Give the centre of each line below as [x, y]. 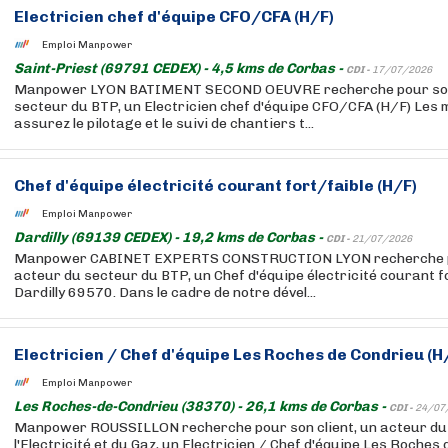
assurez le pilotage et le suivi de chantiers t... [164, 123]
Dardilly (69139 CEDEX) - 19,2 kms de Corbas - [170, 237]
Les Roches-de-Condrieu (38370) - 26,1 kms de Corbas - [201, 406]
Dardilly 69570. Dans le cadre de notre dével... [165, 292]
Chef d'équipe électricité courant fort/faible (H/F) [215, 185]
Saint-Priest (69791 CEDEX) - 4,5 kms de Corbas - [180, 68]
